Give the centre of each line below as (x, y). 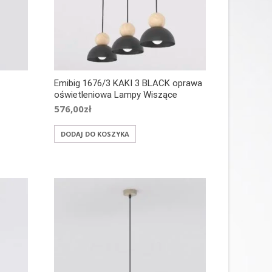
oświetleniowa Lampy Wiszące (115, 95)
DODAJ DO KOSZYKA (95, 134)
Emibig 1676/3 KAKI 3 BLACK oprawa (128, 83)
